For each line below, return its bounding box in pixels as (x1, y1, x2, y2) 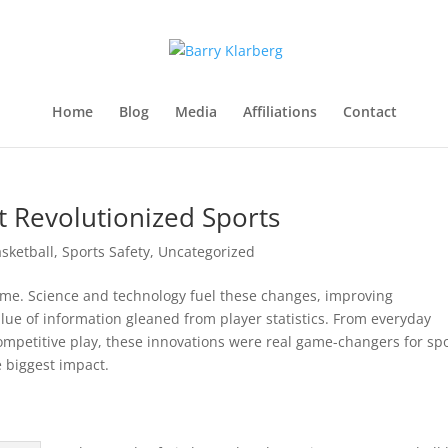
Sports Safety (62, 242, 150, 261)
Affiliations (242, 102, 317, 121)
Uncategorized (158, 242, 255, 261)
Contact (342, 102, 397, 121)
